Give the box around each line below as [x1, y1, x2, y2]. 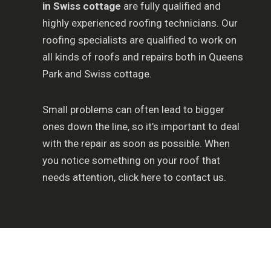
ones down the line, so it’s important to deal [42, 120, 240, 132]
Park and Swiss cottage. [42, 68, 152, 80]
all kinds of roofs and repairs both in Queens [42, 51, 243, 64]
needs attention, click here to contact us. [42, 171, 226, 183]
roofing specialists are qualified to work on [42, 34, 237, 47]
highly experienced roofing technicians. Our [42, 17, 238, 30]
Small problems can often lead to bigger [42, 103, 224, 116]
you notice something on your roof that [42, 154, 220, 166]
